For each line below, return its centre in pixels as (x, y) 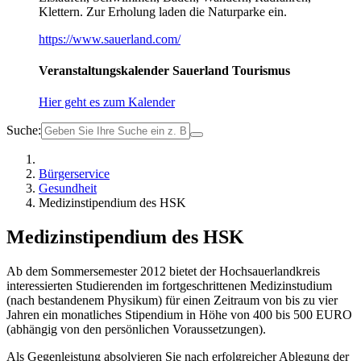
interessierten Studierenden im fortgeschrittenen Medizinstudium (169, 286)
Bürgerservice (74, 174)
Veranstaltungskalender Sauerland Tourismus (164, 71)
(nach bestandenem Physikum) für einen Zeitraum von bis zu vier (172, 301)
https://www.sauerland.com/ (110, 39)
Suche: (24, 131)
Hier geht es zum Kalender (107, 102)
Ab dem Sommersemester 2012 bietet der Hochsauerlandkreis (163, 272)
